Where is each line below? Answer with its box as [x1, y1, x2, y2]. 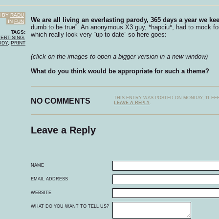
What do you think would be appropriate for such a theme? [31, 67, 209, 75]
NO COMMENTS [31, 96, 90, 105]
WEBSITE [31, 190, 51, 196]
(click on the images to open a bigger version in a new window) [31, 52, 208, 60]
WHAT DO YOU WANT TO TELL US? [31, 204, 109, 209]
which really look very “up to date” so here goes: [31, 30, 167, 38]
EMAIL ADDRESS [31, 176, 68, 182]
